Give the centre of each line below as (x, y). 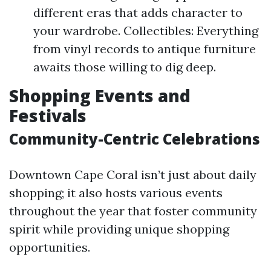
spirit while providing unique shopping (119, 229)
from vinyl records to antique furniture (145, 49)
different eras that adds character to (138, 12)
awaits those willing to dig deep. (125, 67)
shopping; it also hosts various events (116, 193)
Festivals (48, 116)
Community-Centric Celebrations (135, 139)
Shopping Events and (100, 96)
